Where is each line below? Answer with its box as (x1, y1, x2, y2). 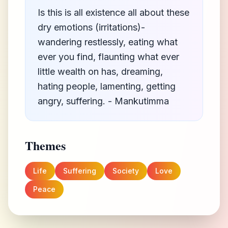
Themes (25, 136, 66, 154)
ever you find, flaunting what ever (38, 51, 179, 62)
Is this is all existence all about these (38, 7, 189, 18)
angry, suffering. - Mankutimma (38, 96, 169, 106)
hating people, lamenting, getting (38, 81, 176, 92)
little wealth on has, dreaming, (38, 66, 163, 77)
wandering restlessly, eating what (38, 37, 178, 47)
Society (112, 166, 139, 175)
